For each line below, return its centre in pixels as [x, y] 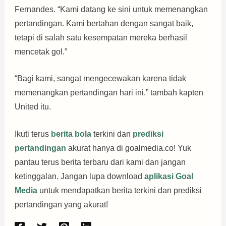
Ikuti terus [33, 134]
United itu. [33, 107]
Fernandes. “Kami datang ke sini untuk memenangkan [111, 9]
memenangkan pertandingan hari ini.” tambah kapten [109, 93]
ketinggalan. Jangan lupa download [79, 176]
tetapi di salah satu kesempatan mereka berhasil [101, 37]
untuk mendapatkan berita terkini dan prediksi [119, 190]
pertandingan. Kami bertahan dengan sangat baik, [104, 23]
